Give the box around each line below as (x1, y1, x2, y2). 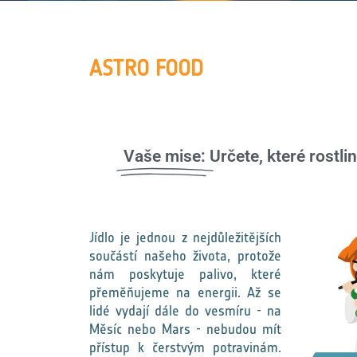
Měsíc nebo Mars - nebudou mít (89, 320, 281, 338)
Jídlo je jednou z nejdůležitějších (89, 229, 281, 246)
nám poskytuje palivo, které (89, 265, 281, 283)
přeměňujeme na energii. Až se (89, 284, 281, 301)
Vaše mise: (124, 147, 206, 166)
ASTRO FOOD (89, 55, 203, 81)
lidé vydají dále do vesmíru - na (89, 302, 281, 320)
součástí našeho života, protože (89, 247, 281, 265)
